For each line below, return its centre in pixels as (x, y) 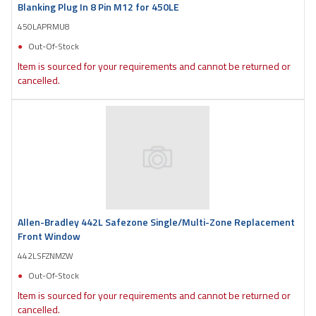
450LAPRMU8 (44, 26)
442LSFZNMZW (45, 255)
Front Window (49, 236)
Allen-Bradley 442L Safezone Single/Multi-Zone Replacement (156, 221)
